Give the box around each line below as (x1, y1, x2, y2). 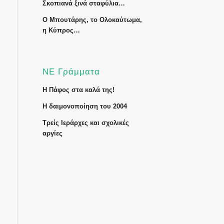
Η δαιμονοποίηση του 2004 (42, 102, 127, 110)
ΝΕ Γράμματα (42, 67, 100, 76)
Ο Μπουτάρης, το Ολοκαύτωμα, (42, 16, 142, 23)
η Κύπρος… (42, 26, 80, 34)
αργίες (42, 129, 62, 137)
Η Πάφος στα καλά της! (42, 86, 114, 93)
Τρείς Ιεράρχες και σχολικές (42, 119, 129, 126)
